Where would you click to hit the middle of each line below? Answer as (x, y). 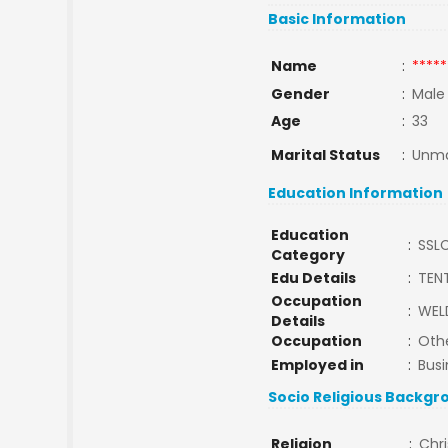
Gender (300, 94)
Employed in (317, 365)
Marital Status (325, 155)
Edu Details (313, 278)
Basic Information (337, 19)
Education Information (356, 193)
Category (307, 255)
